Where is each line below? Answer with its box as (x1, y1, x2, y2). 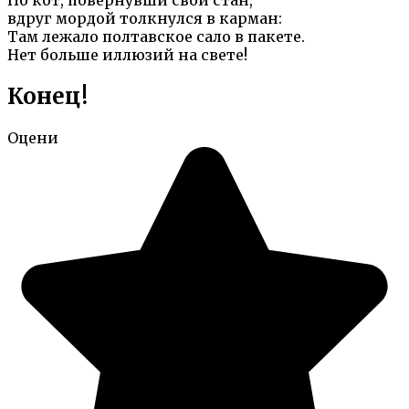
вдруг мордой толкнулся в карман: (7, 8, 282, 27)
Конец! (7, 81, 88, 110)
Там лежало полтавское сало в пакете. (7, 26, 305, 46)
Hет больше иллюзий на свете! (7, 45, 247, 64)
